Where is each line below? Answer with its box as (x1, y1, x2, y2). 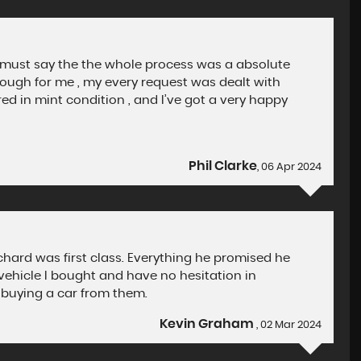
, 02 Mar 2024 (256, 320, 322, 330)
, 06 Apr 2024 (257, 162, 322, 172)
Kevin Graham (160, 317, 257, 330)
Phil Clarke (189, 160, 258, 172)
